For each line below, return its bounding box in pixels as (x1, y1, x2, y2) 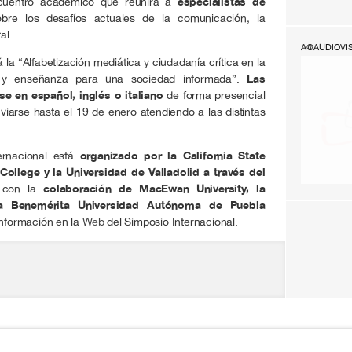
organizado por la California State (79, 148, 266, 162)
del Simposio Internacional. (104, 214, 238, 228)
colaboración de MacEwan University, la (43, 181, 266, 195)
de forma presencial (163, 88, 266, 101)
